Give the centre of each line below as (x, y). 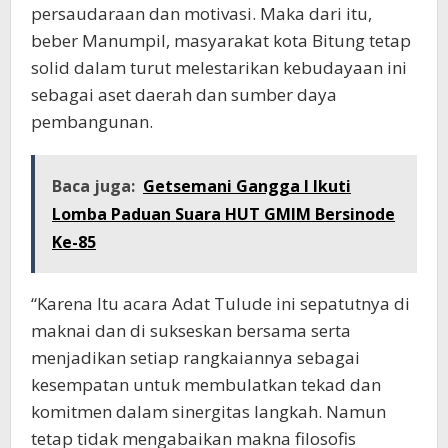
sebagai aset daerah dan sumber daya (184, 94)
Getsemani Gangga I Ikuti (247, 186)
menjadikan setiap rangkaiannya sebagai (195, 357)
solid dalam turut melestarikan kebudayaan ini (219, 67)
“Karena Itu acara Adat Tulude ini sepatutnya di (220, 303)
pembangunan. (92, 121)
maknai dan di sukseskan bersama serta (191, 330)
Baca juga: (93, 186)
